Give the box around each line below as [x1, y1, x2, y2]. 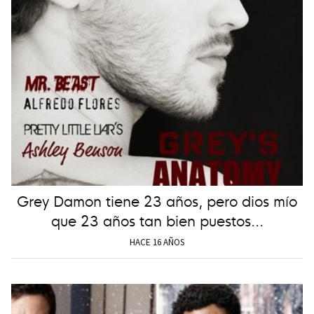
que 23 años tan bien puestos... [50, 209, 264, 231]
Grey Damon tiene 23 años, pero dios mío [17, 189, 297, 212]
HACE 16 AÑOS [130, 236, 184, 249]
